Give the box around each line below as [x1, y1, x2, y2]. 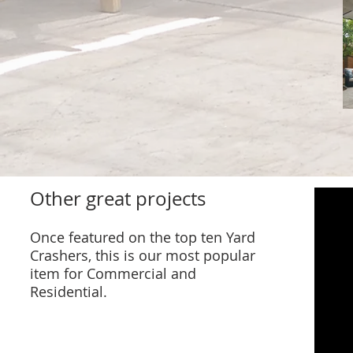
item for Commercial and [30, 264, 196, 284]
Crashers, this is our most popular [30, 246, 255, 266]
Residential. [30, 282, 111, 302]
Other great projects [30, 186, 206, 212]
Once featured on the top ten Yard [30, 228, 255, 247]
